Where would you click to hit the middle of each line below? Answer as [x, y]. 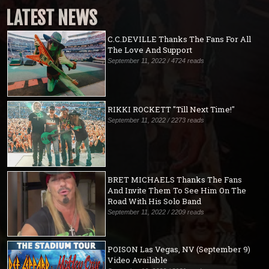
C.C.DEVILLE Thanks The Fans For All [180, 39]
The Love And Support [150, 50]
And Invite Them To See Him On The [177, 191]
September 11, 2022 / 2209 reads [156, 212]
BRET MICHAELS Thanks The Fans [175, 180]
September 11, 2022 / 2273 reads [156, 120]
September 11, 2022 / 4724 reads [156, 60]
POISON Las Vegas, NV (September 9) [179, 249]
